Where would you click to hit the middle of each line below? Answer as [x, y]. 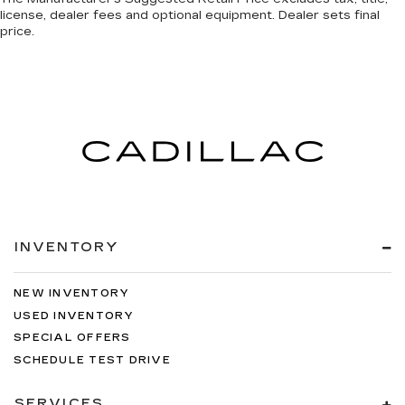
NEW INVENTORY [72, 294]
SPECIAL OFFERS [72, 338]
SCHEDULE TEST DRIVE [92, 360]
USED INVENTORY [74, 316]
